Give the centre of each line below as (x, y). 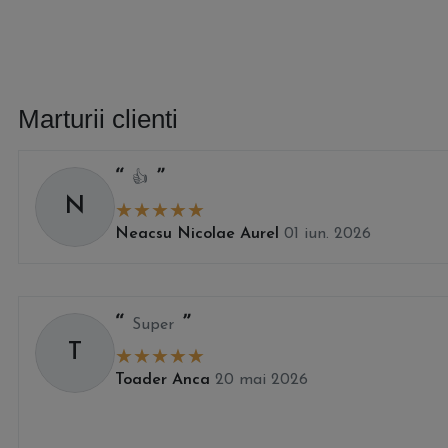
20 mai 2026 (261, 379)
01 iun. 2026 (327, 233)
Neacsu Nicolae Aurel (197, 233)
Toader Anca (162, 379)
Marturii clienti (98, 118)
